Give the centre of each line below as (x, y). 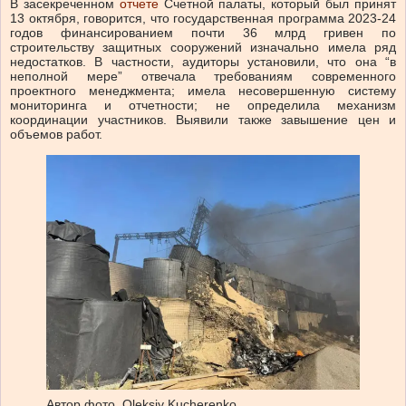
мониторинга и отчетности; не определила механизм (203, 106)
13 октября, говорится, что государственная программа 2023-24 (203, 19)
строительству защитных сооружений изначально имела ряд (203, 48)
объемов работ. (56, 135)
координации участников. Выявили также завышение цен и (203, 120)
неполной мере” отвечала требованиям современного (203, 77)
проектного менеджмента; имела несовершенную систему (203, 91)
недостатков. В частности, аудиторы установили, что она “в (203, 62)
